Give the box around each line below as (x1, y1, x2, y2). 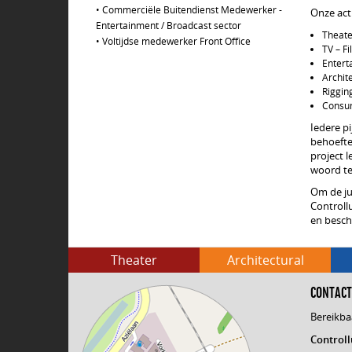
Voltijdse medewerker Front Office (102, 35, 251, 47)
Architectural (226, 251, 304, 269)
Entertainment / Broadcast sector (96, 19, 241, 31)
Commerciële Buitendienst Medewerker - (102, 3, 282, 16)
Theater (111, 251, 157, 269)
